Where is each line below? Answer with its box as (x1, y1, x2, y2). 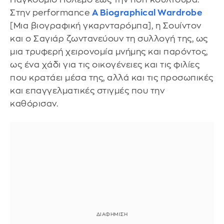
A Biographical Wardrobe (91, 8, 202, 17)
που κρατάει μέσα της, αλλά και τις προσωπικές (10, 73, 213, 82)
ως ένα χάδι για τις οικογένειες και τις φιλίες (10, 60, 199, 69)
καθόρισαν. (10, 99, 60, 108)
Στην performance (10, 8, 92, 17)
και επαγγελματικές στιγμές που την (10, 86, 164, 95)
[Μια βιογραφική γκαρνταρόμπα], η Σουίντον (10, 21, 201, 30)
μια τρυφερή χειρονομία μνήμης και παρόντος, (10, 47, 208, 56)
